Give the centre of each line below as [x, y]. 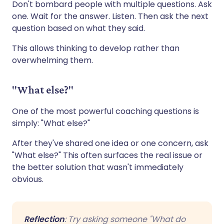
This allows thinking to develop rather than [96, 48]
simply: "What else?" [51, 123]
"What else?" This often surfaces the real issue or [107, 155]
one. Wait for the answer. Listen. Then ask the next [110, 16]
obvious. [28, 179]
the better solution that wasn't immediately [98, 167]
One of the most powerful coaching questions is [105, 111]
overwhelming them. [52, 60]
